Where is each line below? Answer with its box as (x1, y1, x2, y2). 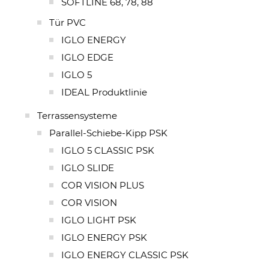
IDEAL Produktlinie (61, 86, 147, 98)
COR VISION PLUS (61, 179, 144, 191)
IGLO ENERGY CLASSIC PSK (61, 249, 189, 261)
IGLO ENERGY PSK (61, 231, 147, 243)
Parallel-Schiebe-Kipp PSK (49, 127, 168, 139)
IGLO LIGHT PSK (61, 214, 136, 226)
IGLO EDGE (61, 51, 113, 63)
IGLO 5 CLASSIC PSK (61, 144, 154, 156)
